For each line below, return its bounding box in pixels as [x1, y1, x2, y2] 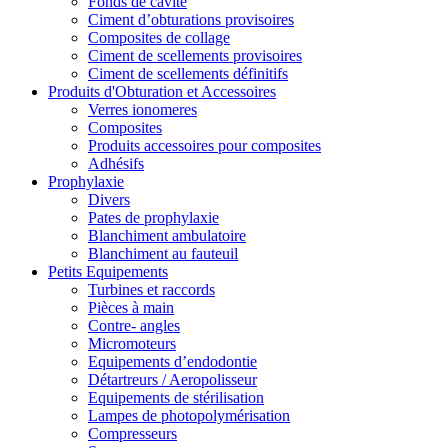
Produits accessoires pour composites [88, 137, 321, 155]
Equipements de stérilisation [88, 389, 264, 407]
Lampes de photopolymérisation [88, 407, 290, 425]
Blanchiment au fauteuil [88, 245, 238, 263]
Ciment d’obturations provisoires [88, 11, 294, 29]
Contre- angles [88, 317, 180, 335]
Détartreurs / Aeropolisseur [88, 371, 257, 389]
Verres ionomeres [88, 101, 197, 119]
